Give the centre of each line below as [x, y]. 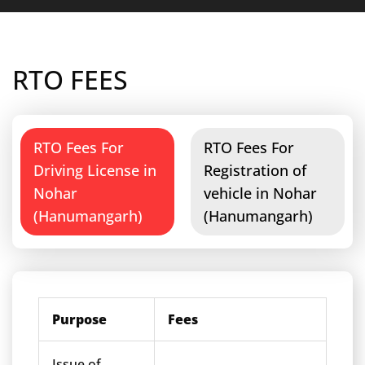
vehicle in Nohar [260, 193]
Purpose [79, 319]
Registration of [255, 170]
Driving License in [95, 170]
